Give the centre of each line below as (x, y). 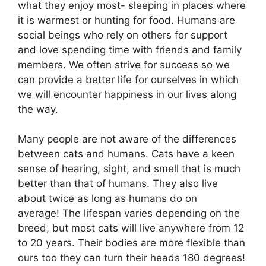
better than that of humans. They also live (118, 184)
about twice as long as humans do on (107, 199)
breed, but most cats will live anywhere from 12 (131, 228)
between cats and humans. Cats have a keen (126, 154)
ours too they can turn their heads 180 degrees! (132, 258)
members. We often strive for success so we (124, 64)
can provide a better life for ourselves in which (128, 79)
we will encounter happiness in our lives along (127, 94)
